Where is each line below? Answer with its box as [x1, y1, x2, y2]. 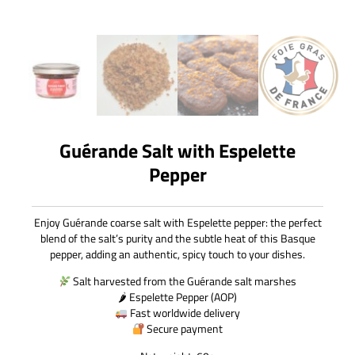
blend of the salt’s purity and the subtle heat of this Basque [40, 229, 315, 246]
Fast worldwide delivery [127, 304, 240, 322]
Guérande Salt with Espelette [59, 136, 296, 165]
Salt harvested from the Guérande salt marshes [71, 273, 297, 290]
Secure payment [144, 320, 223, 338]
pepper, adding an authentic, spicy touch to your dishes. [50, 245, 305, 262]
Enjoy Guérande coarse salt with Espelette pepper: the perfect [33, 213, 322, 231]
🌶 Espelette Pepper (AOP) [118, 288, 237, 306]
